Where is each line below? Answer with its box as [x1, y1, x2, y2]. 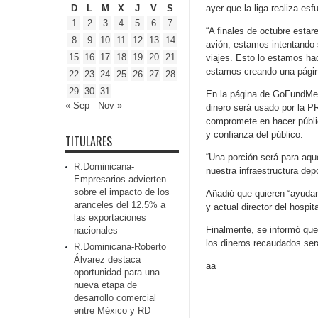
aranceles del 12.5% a [74, 199, 165, 210]
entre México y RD [74, 305, 150, 316]
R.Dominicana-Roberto [74, 241, 166, 252]
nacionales [74, 225, 118, 236]
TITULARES [65, 133, 112, 150]
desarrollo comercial [74, 292, 156, 303]
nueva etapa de [74, 280, 137, 290]
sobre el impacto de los [74, 187, 170, 197]
